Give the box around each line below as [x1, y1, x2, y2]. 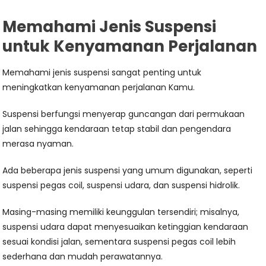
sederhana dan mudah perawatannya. [2, 251, 163, 263]
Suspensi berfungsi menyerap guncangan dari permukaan [2, 108, 245, 121]
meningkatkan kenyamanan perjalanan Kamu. [2, 81, 195, 94]
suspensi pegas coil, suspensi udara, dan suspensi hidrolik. [2, 179, 240, 192]
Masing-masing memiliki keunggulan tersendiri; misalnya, [2, 206, 240, 218]
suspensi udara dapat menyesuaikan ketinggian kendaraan [2, 221, 249, 233]
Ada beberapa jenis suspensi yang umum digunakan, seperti [2, 164, 253, 177]
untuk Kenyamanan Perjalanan [2, 36, 258, 58]
